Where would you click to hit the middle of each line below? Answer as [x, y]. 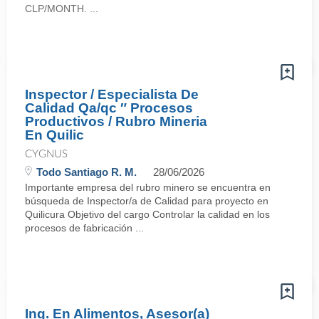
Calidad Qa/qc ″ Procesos [109, 108]
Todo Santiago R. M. [87, 172]
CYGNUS [46, 154]
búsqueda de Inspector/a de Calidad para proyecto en [147, 201]
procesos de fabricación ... [84, 228]
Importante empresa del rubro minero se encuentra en [148, 187]
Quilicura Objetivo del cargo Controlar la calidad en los [147, 214]
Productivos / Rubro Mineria [116, 121]
